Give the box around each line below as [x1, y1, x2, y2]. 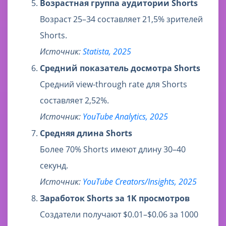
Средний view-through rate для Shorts [40, 79, 187, 90]
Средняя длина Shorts [40, 128, 132, 139]
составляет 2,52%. [40, 95, 109, 106]
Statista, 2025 [83, 46, 131, 58]
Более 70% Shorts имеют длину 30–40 [40, 144, 186, 155]
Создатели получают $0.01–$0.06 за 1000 [40, 209, 198, 220]
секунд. [40, 160, 68, 172]
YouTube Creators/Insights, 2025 [83, 176, 197, 188]
